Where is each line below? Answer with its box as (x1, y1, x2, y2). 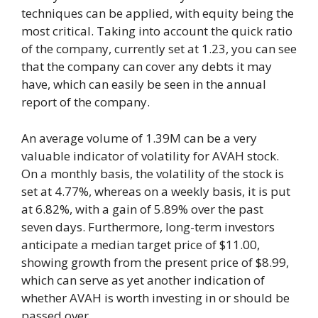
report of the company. (21, 94, 150, 111)
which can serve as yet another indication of (21, 271, 265, 288)
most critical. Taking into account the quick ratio (21, 23, 292, 40)
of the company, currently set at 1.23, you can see (21, 40, 297, 57)
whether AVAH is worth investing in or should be (21, 289, 290, 306)
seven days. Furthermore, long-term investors (21, 218, 275, 235)
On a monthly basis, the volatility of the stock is (21, 165, 284, 182)
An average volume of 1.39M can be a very (21, 129, 257, 146)
